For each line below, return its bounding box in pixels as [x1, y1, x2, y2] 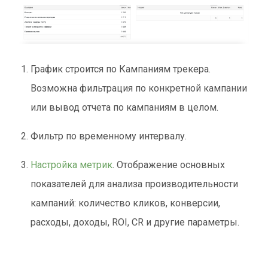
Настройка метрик [31, 159, 113, 170]
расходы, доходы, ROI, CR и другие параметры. [31, 216, 240, 228]
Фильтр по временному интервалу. [31, 130, 187, 142]
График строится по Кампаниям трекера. [31, 63, 211, 75]
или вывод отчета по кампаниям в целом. [31, 101, 219, 113]
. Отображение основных [112, 159, 226, 170]
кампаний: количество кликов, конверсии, [31, 197, 221, 209]
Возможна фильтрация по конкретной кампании [31, 82, 248, 94]
